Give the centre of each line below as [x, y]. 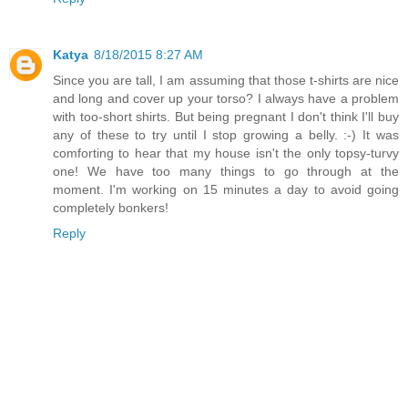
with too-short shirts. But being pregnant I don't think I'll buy [226, 117]
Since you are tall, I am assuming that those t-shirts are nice [226, 81]
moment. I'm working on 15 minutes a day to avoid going [226, 190]
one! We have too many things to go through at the [226, 172]
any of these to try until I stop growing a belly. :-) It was [226, 135]
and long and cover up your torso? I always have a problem [226, 99]
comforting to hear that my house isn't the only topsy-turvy [226, 153]
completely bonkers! [111, 208]
